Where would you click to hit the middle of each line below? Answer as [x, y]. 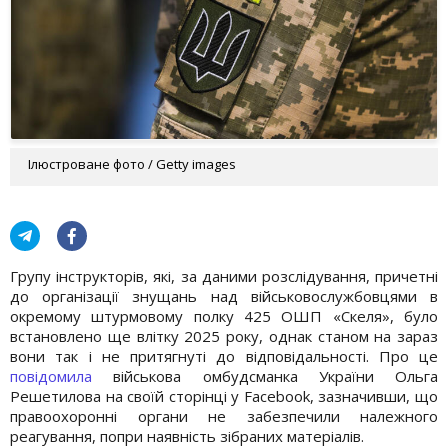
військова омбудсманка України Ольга [265, 375]
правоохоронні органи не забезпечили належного [224, 415]
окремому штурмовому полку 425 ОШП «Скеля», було [224, 315]
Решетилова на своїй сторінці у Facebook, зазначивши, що [224, 395]
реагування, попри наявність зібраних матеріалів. [187, 435]
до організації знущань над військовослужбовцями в [224, 295]
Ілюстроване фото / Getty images [132, 163]
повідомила [51, 375]
